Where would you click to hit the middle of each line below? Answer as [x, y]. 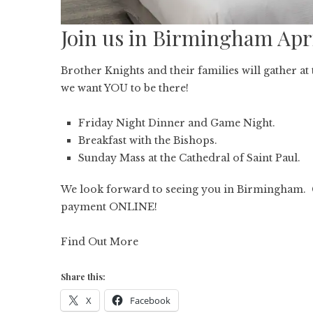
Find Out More [100, 241]
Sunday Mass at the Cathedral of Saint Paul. [189, 158]
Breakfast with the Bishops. [148, 140]
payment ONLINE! [109, 206]
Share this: [83, 276]
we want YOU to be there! [125, 88]
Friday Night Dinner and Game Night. [177, 123]
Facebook [150, 300]
